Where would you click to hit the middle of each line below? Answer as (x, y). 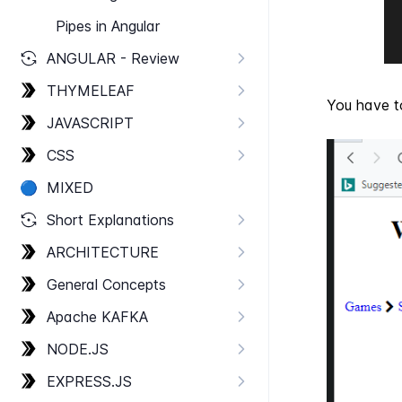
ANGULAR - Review (113, 58)
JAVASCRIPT (90, 123)
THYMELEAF (91, 91)
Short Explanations (110, 220)
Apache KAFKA (97, 317)
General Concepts (106, 284)
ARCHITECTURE (103, 252)
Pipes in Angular (108, 26)
